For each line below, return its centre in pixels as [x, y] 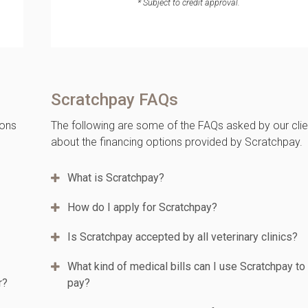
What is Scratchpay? [116, 178]
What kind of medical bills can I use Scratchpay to [187, 267]
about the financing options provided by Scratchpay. [177, 142]
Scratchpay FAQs [115, 100]
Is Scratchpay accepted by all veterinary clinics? [183, 237]
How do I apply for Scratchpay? [143, 208]
